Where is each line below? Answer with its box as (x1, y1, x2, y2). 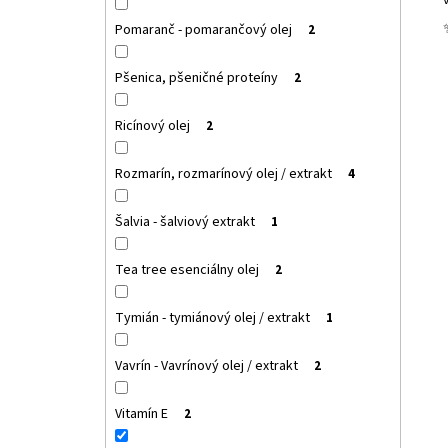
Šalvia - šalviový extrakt (114, 212, 255, 233)
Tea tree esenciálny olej (114, 260, 259, 281)
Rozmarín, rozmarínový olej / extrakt (114, 164, 332, 185)
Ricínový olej (114, 116, 190, 137)
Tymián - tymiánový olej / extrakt (114, 308, 310, 329)
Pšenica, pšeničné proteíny (114, 68, 278, 89)
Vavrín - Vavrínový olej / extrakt (114, 356, 298, 377)
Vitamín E (114, 404, 168, 425)
